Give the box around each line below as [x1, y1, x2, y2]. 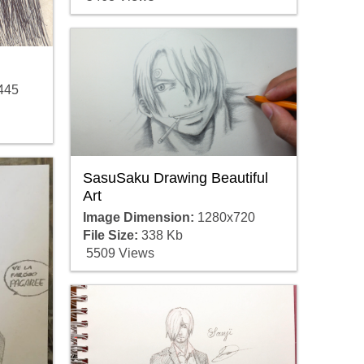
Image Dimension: [82, 210, 194, 224]
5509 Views [82, 245, 154, 260]
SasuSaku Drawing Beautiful [82, 169, 268, 186]
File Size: [82, 227, 138, 242]
